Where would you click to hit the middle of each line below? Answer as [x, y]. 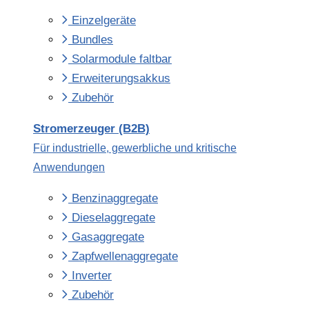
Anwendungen [69, 167]
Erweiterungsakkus [121, 78]
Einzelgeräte [104, 20]
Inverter [92, 276]
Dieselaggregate [113, 218]
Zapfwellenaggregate [125, 256]
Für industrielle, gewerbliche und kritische [135, 148]
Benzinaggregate [115, 198]
